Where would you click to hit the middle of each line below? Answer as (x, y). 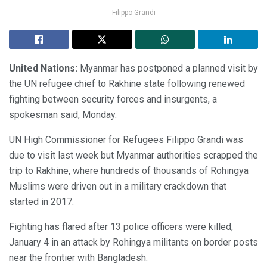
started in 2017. (41, 202)
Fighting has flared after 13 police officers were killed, (121, 227)
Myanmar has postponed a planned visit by (168, 69)
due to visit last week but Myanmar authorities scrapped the (133, 156)
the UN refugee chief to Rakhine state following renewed (127, 84)
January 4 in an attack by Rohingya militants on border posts (133, 243)
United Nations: (43, 69)
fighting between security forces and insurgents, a (113, 100)
